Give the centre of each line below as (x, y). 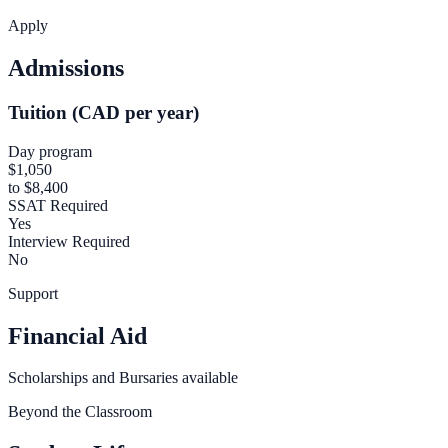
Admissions (66, 68)
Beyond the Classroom (80, 412)
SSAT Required (58, 205)
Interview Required (69, 241)
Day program (50, 151)
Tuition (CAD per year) (103, 112)
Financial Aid (77, 335)
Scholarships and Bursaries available (123, 378)
